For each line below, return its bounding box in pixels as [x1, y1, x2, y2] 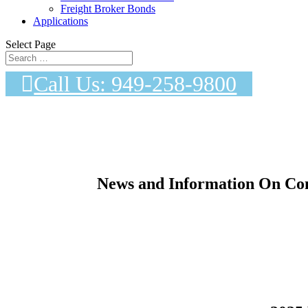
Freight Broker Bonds [60, 3, 155, 14]
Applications [33, 15, 88, 27]
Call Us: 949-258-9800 [34, 71, 237, 96]
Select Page [5, 38, 56, 50]
